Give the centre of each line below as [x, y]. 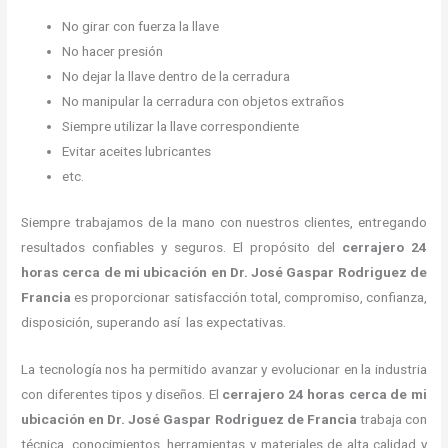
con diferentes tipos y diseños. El [122, 393]
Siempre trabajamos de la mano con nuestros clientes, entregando [224, 221]
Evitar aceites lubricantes [137, 151]
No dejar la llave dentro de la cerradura [176, 76]
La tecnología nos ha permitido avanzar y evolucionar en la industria [224, 368]
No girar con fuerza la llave [142, 26]
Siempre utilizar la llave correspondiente [181, 126]
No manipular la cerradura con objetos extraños [205, 101]
